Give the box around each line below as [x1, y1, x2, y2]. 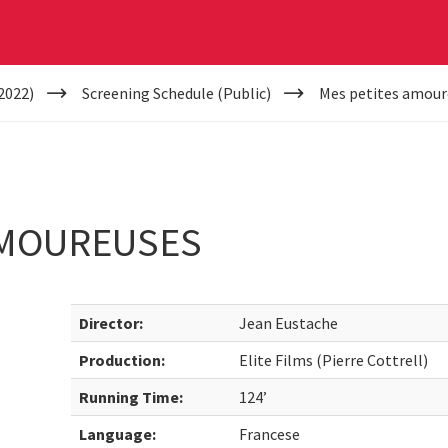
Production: [79, 350, 166, 370]
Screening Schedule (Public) [81, 83, 271, 103]
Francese [239, 424, 301, 444]
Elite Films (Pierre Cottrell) [239, 350, 429, 370]
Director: [79, 313, 144, 333]
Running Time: [79, 387, 184, 407]
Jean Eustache [239, 313, 339, 333]
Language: [79, 424, 157, 444]
